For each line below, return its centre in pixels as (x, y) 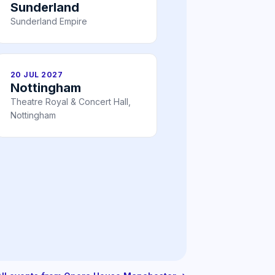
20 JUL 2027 (37, 74)
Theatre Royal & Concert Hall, (71, 101)
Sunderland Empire (49, 21)
